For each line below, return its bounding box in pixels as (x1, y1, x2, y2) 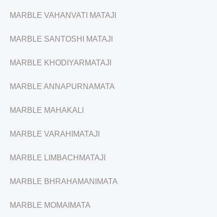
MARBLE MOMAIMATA (10, 201, 91, 209)
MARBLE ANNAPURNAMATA (10, 82, 115, 91)
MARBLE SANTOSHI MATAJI (10, 35, 113, 43)
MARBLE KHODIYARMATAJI (10, 59, 111, 67)
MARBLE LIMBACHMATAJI (10, 154, 106, 162)
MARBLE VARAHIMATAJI (10, 130, 100, 138)
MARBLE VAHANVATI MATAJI (10, 11, 116, 19)
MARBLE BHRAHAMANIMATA (10, 177, 118, 186)
